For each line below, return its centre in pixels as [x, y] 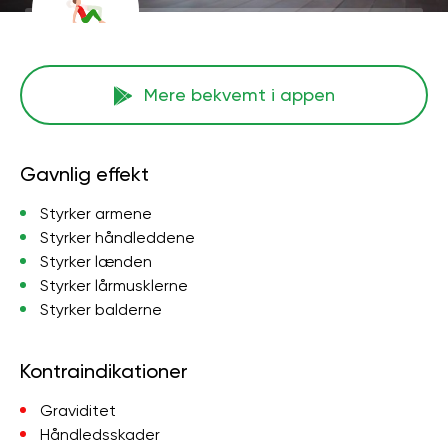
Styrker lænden [96, 261]
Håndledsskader [100, 434]
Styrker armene [96, 213]
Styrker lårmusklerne [114, 285]
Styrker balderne [101, 309]
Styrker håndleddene [117, 237]
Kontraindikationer [104, 371]
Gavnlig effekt [84, 174]
